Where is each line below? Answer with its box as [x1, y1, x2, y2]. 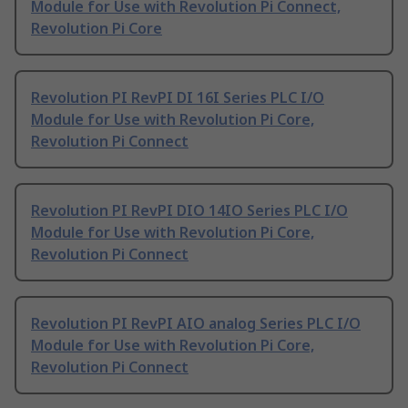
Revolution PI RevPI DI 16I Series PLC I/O [31, 87, 324, 108]
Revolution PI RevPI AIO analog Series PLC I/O [31, 313, 361, 334]
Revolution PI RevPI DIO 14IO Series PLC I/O [31, 200, 348, 221]
